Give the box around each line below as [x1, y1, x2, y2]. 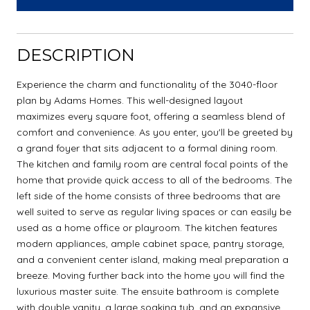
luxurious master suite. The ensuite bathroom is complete [17, 284, 279, 298]
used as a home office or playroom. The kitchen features [17, 221, 277, 234]
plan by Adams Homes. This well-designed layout [17, 93, 243, 107]
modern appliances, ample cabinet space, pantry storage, [17, 237, 284, 250]
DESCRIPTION [17, 44, 135, 65]
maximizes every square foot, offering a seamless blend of [17, 109, 285, 122]
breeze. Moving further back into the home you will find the [17, 268, 284, 282]
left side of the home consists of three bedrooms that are [17, 189, 280, 202]
